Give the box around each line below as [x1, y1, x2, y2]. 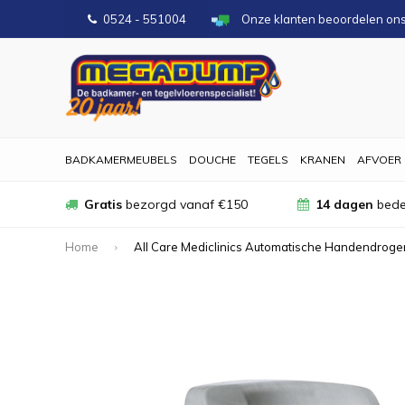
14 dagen [315, 196, 373, 212]
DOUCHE [189, 153, 236, 166]
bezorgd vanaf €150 [122, 196, 248, 212]
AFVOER [357, 153, 401, 166]
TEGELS [248, 153, 288, 166]
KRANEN [300, 153, 345, 166]
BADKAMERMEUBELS [65, 153, 177, 166]
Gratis [84, 196, 122, 212]
